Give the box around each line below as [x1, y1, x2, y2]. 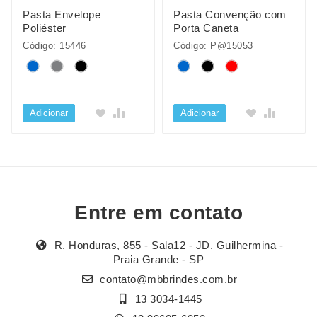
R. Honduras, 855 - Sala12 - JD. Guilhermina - [51, 239, 283, 252]
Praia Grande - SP [113, 253, 204, 266]
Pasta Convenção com [173, 8, 287, 21]
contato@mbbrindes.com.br [100, 273, 238, 286]
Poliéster [23, 22, 67, 34]
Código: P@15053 [173, 40, 253, 51]
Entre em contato [74, 202, 243, 224]
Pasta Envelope [23, 8, 100, 21]
